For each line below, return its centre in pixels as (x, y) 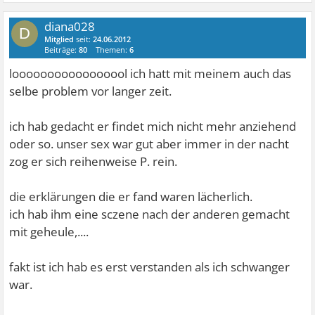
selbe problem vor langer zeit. (91, 91)
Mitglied (59, 39)
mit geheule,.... (49, 231)
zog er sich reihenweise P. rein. (94, 161)
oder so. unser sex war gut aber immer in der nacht (149, 143)
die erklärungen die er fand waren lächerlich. (131, 196)
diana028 (70, 26)
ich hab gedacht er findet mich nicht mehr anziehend (153, 126)
